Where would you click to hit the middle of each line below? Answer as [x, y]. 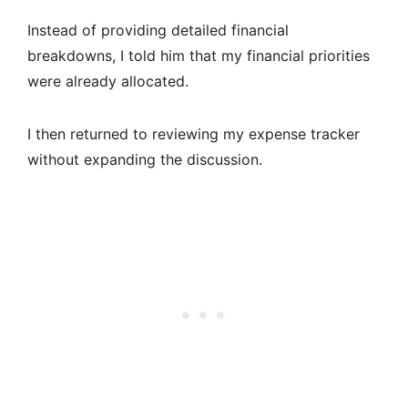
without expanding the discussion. [145, 160]
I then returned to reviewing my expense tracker [194, 134]
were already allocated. [108, 82]
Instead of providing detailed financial [158, 31]
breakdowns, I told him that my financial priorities [199, 56]
